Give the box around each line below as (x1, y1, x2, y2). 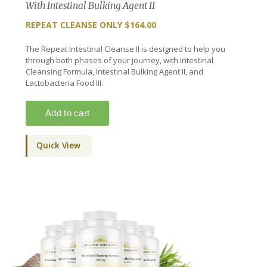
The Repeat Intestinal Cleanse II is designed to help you (25, 43, 225, 54)
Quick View (36, 139, 80, 151)
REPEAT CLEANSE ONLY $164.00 (25, 18, 156, 30)
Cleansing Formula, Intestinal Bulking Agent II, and (25, 66, 203, 77)
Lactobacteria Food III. (25, 77, 103, 88)
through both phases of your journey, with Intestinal (25, 54, 213, 66)
